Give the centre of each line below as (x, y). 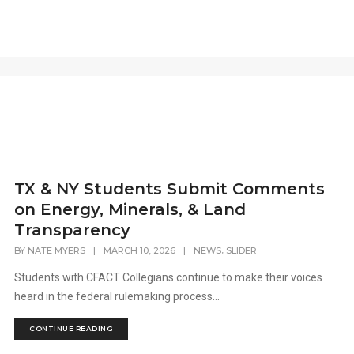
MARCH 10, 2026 (140, 251)
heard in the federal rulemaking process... (117, 297)
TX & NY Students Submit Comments (170, 189)
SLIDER (242, 251)
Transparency (73, 230)
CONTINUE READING (72, 329)
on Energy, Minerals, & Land (130, 209)
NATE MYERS (57, 251)
